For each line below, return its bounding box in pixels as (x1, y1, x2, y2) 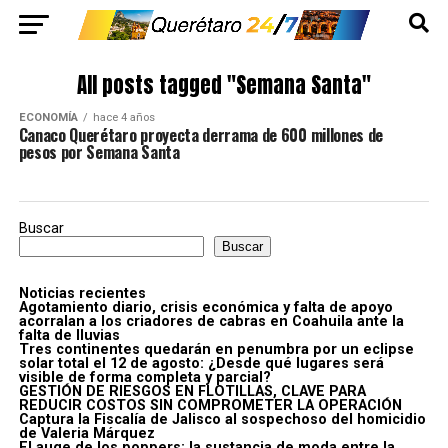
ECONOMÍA (18, 111, 78, 124)
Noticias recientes (18, 285, 146, 302)
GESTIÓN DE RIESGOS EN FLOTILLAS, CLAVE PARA (18, 383, 366, 400)
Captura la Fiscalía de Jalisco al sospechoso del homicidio (18, 411, 426, 428)
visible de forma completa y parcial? (18, 369, 271, 386)
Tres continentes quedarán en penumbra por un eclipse (18, 341, 414, 358)
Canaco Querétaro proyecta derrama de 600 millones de (18, 123, 384, 147)
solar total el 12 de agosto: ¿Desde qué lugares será (18, 355, 384, 372)
